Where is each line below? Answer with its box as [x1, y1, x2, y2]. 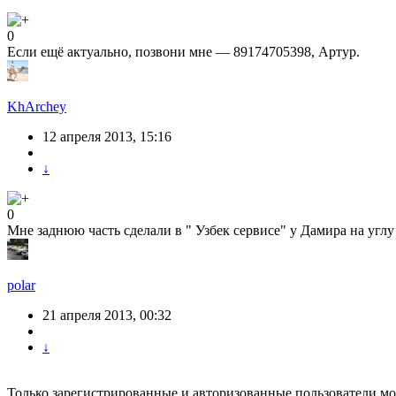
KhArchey [7, 99, 66, 115]
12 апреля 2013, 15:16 [42, 129, 171, 145]
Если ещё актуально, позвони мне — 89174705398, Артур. [7, 44, 360, 60]
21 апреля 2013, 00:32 [42, 308, 171, 324]
